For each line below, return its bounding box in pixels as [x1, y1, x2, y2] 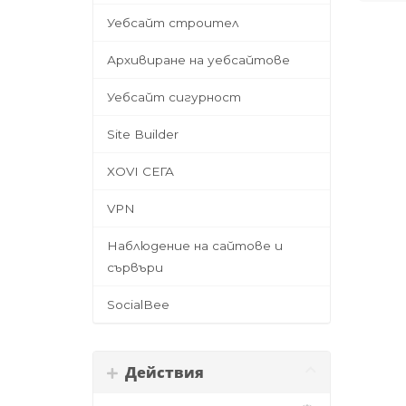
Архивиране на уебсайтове [107, 53, 290, 67]
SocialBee [107, 297, 169, 312]
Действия [118, 362, 204, 382]
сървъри [107, 260, 163, 275]
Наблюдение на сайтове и [107, 238, 283, 253]
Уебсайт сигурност [107, 90, 241, 104]
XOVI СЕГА [107, 164, 174, 179]
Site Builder [107, 127, 179, 141]
